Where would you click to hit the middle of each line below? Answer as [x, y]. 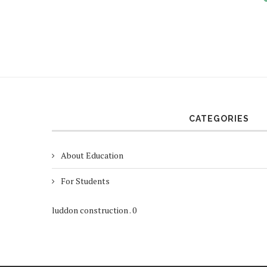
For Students [85, 181]
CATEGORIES [219, 119]
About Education [92, 156]
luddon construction [90, 210]
